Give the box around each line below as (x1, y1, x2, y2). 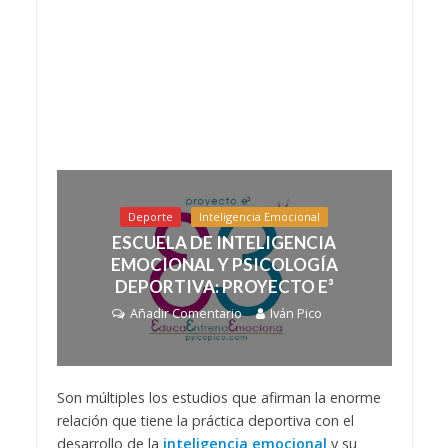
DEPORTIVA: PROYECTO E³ (114, 276, 334, 298)
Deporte (128, 210, 173, 225)
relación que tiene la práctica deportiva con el (56, 411, 354, 431)
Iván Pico (270, 305, 322, 323)
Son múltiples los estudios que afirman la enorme (56, 388, 381, 408)
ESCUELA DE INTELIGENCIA (112, 232, 336, 254)
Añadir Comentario (130, 305, 242, 323)
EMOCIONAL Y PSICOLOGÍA (110, 254, 338, 276)
